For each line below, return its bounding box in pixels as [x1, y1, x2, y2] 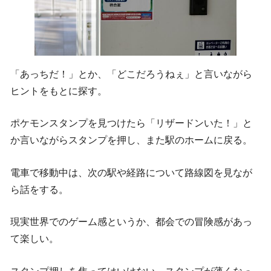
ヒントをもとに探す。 [10, 85, 107, 96]
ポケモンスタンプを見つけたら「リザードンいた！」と [10, 118, 252, 129]
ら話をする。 [10, 184, 68, 195]
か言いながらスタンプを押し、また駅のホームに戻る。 [10, 135, 252, 146]
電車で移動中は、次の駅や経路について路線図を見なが [10, 167, 252, 178]
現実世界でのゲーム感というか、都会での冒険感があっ [10, 217, 252, 227]
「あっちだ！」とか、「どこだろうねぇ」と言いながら [10, 68, 252, 79]
